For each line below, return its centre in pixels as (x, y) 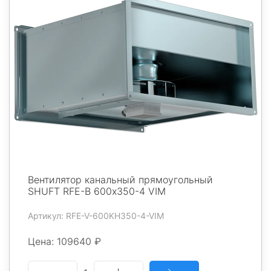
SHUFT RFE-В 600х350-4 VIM (97, 191)
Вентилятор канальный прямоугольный (120, 180)
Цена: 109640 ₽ (64, 242)
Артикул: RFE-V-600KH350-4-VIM (96, 216)
